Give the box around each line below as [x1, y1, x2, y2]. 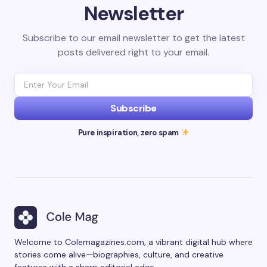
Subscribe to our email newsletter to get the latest [22, 32, 245, 45]
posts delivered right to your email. [58, 46, 209, 59]
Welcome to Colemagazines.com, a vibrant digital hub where [14, 237, 253, 248]
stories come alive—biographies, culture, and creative [14, 249, 223, 260]
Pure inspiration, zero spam [77, 128, 181, 138]
